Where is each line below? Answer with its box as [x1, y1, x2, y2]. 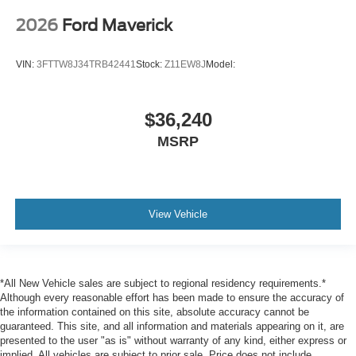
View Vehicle [149, 208, 207, 221]
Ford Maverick [62, 16, 172, 36]
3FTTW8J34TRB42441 [37, 59, 136, 71]
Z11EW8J [164, 59, 206, 71]
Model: [206, 59, 235, 71]
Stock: [136, 59, 164, 71]
